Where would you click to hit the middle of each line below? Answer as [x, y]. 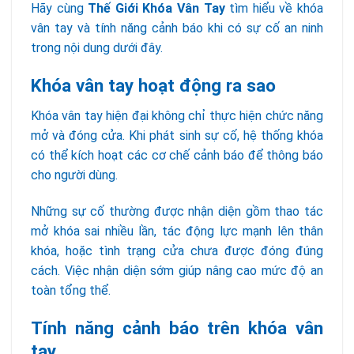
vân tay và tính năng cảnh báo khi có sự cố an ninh [177, 28]
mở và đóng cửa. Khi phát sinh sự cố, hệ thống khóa [177, 136]
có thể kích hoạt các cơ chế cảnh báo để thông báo [177, 156]
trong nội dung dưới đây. [97, 48]
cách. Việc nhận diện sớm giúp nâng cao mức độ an [177, 271]
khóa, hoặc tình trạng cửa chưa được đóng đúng [177, 251]
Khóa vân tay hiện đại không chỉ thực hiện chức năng [177, 116]
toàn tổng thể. [71, 291]
